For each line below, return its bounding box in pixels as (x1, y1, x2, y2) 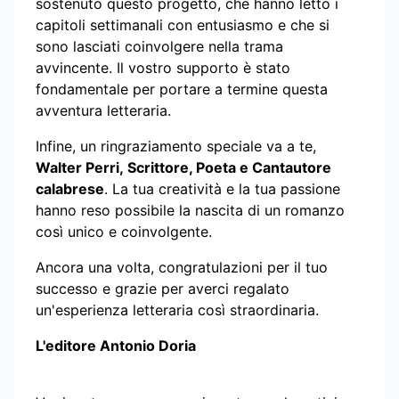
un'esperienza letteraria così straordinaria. (36, 300, 319, 319)
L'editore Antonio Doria (36, 336, 196, 354)
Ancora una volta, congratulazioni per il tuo (36, 257, 328, 276)
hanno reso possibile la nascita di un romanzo (36, 200, 345, 219)
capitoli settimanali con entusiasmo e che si (36, 15, 330, 34)
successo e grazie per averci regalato (36, 279, 289, 297)
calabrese (36, 179, 104, 198)
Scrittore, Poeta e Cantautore (124, 158, 331, 176)
